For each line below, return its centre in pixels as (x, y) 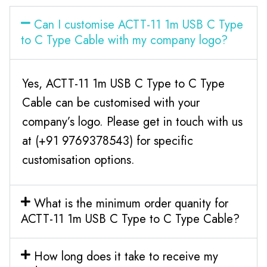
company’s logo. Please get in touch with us (132, 122)
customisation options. (78, 160)
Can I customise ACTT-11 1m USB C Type (138, 24)
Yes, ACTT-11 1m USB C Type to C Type (123, 83)
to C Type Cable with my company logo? (124, 40)
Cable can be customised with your (111, 103)
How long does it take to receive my (126, 256)
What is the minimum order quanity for (131, 203)
